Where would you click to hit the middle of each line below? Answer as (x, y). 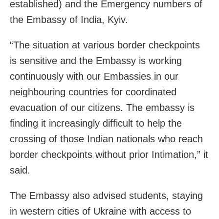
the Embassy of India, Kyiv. (69, 19)
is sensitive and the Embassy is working (96, 60)
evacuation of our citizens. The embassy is (102, 107)
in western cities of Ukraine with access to (100, 211)
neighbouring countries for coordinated (93, 92)
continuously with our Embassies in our (94, 76)
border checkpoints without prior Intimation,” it (109, 154)
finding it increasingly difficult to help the (96, 123)
